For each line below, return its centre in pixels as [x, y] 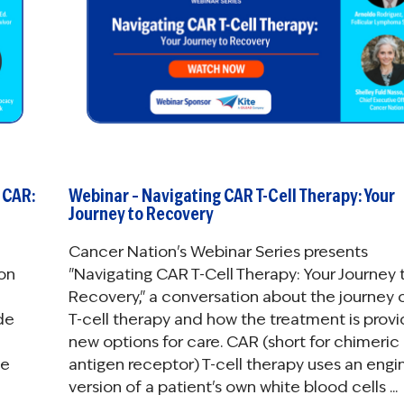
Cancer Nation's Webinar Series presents [218, 252]
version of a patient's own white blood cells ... [233, 387]
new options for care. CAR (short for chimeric [234, 342]
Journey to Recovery [141, 214]
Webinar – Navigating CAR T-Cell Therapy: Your [231, 196]
